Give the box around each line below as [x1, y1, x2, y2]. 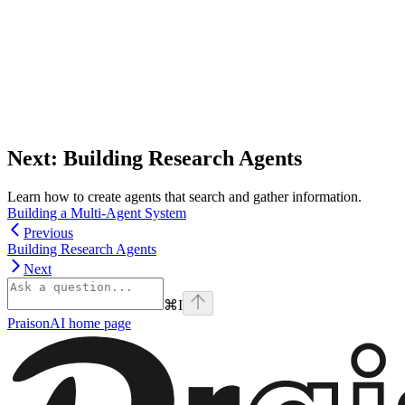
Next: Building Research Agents [7, 146, 302, 171]
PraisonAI [7, 316, 65, 332]
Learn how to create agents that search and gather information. [7, 189, 362, 205]
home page [65, 316, 131, 332]
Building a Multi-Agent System [7, 205, 186, 221]
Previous [24, 225, 73, 241]
